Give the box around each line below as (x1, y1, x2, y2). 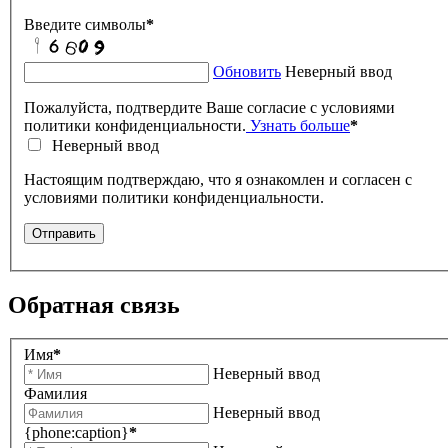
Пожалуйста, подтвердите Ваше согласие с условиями (24, 98, 395, 116)
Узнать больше (246, 116, 350, 134)
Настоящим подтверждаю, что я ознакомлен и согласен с (24, 170, 412, 188)
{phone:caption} (24, 424, 129, 441)
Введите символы (24, 15, 146, 33)
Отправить (32, 225, 96, 241)
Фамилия (24, 385, 87, 402)
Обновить (213, 62, 281, 80)
